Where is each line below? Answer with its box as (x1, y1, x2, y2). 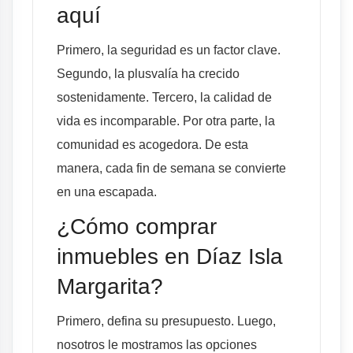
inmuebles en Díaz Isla (57, 244, 283, 269)
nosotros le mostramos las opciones (57, 338, 257, 351)
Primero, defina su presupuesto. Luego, (57, 314, 276, 328)
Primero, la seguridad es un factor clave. (57, 43, 281, 57)
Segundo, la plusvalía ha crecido (57, 67, 240, 80)
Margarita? (57, 274, 163, 299)
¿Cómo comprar (57, 214, 217, 239)
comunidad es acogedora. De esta (57, 138, 248, 151)
